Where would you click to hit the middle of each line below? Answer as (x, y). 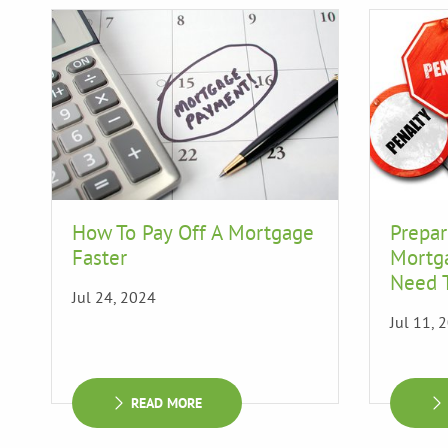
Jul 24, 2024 (114, 297)
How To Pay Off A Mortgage (193, 232)
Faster (99, 257)
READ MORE (166, 403)
